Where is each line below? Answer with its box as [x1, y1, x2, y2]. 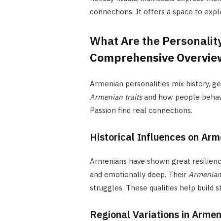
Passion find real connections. [89, 105, 192, 115]
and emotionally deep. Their [89, 169, 188, 179]
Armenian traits [89, 92, 142, 102]
